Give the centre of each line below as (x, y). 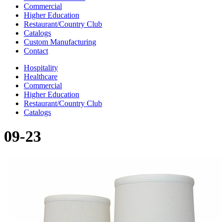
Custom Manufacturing (60, 42)
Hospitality (41, 68)
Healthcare (41, 77)
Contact (36, 51)
